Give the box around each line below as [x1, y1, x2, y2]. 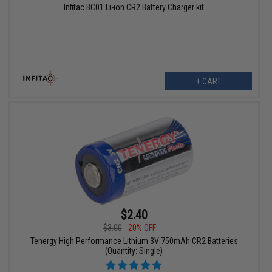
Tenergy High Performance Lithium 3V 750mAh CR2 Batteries [30, 236, 238, 246]
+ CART [195, 76, 221, 87]
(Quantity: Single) [105, 245, 163, 256]
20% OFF [127, 222, 156, 233]
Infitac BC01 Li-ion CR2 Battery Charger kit [64, 2, 205, 13]
